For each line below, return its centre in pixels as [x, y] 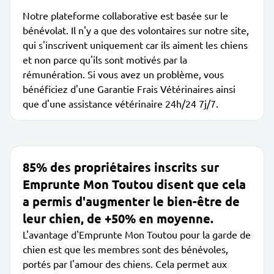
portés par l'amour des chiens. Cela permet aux [125, 264]
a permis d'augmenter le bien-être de [131, 201]
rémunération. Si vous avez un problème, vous [123, 74]
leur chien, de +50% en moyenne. [118, 218]
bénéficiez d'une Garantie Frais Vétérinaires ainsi [129, 89]
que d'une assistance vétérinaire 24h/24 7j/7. [120, 103]
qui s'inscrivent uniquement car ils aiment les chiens [135, 45]
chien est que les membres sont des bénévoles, [125, 249]
